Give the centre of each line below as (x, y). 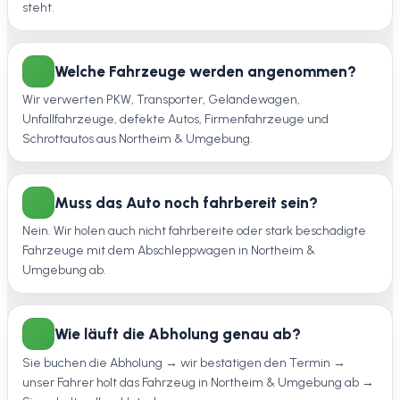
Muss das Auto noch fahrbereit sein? (186, 202)
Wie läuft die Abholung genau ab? (178, 333)
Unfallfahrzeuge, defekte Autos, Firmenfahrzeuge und (175, 120)
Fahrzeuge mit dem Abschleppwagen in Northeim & (169, 251)
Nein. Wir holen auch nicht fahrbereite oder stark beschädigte (194, 231)
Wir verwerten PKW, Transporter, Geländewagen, (161, 100)
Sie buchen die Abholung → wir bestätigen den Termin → (184, 362)
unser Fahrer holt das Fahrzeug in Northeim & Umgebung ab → (198, 382)
